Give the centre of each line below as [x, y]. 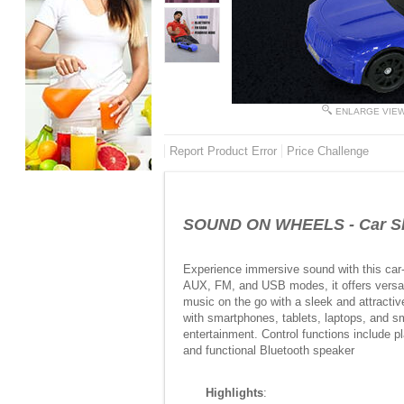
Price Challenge [328, 151]
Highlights [234, 393]
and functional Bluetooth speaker [269, 350]
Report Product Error [223, 151]
